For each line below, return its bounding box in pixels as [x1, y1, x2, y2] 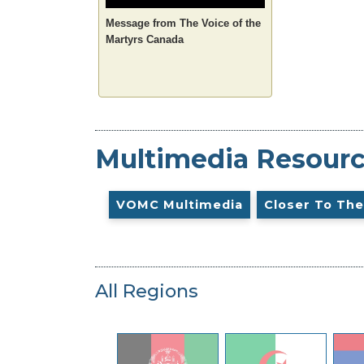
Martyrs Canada [106, 32, 184, 45]
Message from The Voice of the [106, 16, 261, 29]
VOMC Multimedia [115, 197, 243, 213]
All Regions [95, 279, 198, 303]
